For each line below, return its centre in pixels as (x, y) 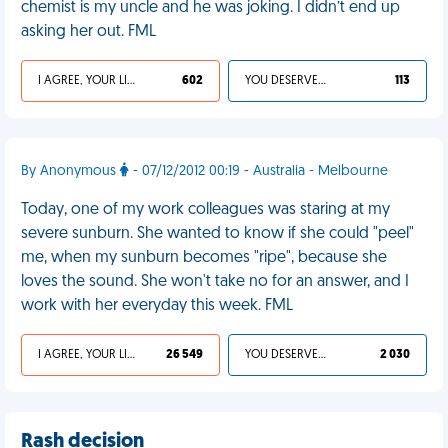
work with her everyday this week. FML (157, 306)
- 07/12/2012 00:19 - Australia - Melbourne (258, 171)
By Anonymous (70, 171)
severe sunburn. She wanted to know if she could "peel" (217, 234)
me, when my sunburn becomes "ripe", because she (204, 258)
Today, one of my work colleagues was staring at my (205, 210)
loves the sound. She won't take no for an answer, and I (215, 282)
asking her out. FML (88, 32)
